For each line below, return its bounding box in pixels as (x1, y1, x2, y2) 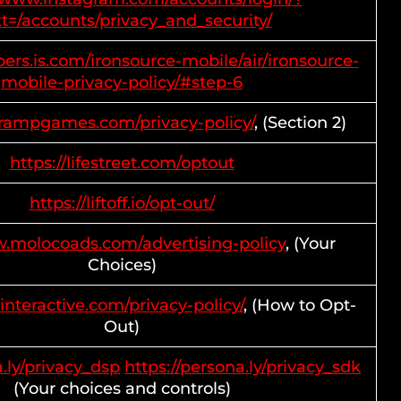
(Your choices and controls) (13, 379, 231, 398)
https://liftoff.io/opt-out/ (29, 193, 215, 213)
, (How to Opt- (243, 295, 356, 315)
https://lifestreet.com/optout (9, 153, 235, 173)
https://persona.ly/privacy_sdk (124, 357, 361, 377)
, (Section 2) (253, 113, 346, 132)
